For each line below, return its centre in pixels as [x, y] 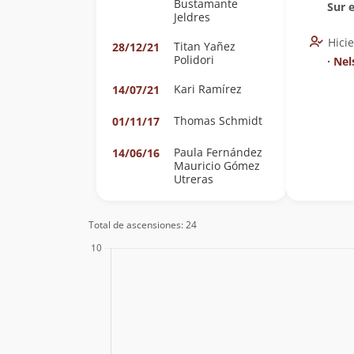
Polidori [194, 60]
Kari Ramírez [208, 89]
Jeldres [192, 17]
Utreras [194, 179]
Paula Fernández [218, 152]
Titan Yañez [205, 46]
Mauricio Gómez [217, 166]
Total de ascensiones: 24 [143, 224]
